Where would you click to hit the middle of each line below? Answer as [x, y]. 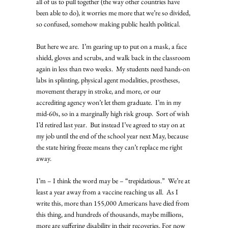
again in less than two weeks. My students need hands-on [113, 68]
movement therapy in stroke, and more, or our [99, 91]
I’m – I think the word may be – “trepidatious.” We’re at [113, 180]
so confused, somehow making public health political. [109, 24]
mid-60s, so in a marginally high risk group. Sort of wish [113, 113]
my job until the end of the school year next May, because [113, 136]
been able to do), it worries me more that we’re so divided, [114, 12]
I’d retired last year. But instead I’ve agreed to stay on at [111, 124]
